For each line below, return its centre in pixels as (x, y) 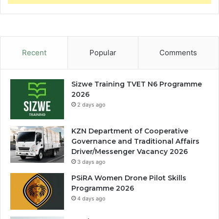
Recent (34, 52)
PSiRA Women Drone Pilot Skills (129, 178)
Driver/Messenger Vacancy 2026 (130, 152)
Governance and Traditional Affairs (135, 142)
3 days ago (91, 162)
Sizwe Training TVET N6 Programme (137, 84)
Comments (178, 52)
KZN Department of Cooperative (130, 131)
